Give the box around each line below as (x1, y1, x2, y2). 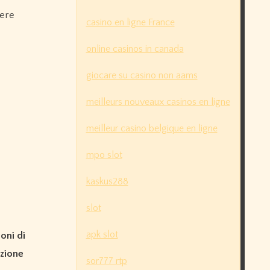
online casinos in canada (86, 43, 184, 55)
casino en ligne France (86, 17, 175, 28)
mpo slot (86, 149, 122, 161)
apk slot (86, 229, 118, 240)
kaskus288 (86, 176, 128, 187)
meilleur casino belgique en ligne (86, 123, 218, 134)
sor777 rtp (86, 256, 127, 267)
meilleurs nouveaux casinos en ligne (86, 96, 230, 108)
